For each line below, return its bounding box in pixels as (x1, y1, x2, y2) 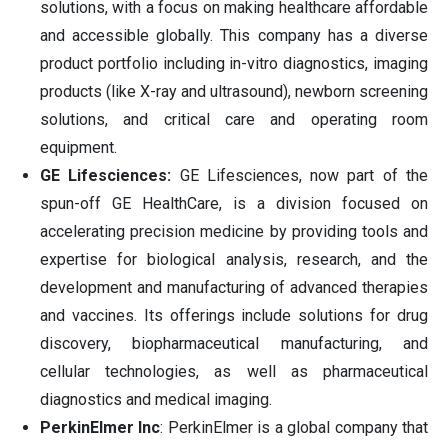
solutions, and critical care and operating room (40, 109, 428, 129)
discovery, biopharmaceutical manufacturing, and (40, 333, 428, 353)
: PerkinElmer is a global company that (160, 417, 429, 437)
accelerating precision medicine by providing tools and (40, 221, 428, 241)
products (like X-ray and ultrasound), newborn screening (40, 81, 428, 101)
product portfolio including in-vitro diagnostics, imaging (40, 53, 428, 73)
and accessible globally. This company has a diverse (40, 25, 428, 45)
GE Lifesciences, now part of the (179, 165, 429, 185)
